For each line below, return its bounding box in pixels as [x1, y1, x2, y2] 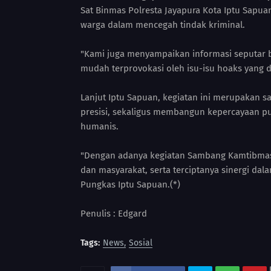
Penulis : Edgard [80, 208, 147, 219]
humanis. [80, 121, 119, 132]
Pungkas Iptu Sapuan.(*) [80, 179, 180, 190]
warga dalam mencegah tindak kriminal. [80, 19, 245, 30]
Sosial [129, 238, 152, 248]
